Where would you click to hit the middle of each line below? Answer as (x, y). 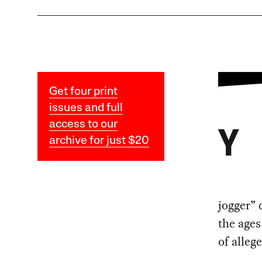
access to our (83, 125)
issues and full (86, 108)
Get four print (83, 92)
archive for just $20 (99, 141)
